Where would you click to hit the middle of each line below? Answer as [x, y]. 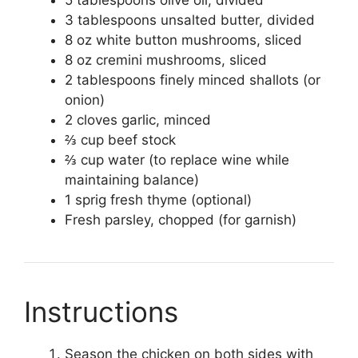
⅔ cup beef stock [120, 140]
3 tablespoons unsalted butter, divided [190, 20]
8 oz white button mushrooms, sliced [183, 40]
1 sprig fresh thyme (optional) [158, 200]
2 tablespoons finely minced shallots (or [193, 80]
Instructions [101, 312]
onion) [85, 100]
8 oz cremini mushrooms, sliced [166, 60]
